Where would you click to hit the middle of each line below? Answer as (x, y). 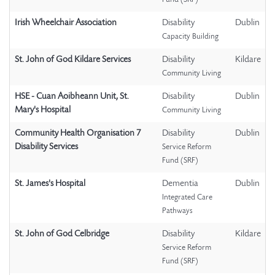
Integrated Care (187, 198)
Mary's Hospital (43, 110)
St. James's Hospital (50, 184)
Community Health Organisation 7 (78, 134)
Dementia (180, 184)
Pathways (177, 212)
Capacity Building (190, 37)
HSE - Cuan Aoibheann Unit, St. (72, 97)
